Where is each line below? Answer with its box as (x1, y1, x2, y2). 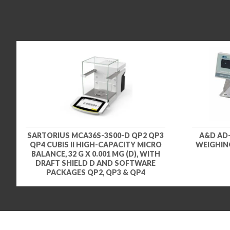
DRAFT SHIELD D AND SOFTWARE (35, 158, 156, 167)
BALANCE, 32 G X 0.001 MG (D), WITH (31, 149, 160, 158)
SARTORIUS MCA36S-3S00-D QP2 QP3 (27, 130, 164, 140)
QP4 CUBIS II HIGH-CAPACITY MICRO (29, 140, 162, 149)
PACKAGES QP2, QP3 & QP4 (46, 167, 145, 177)
